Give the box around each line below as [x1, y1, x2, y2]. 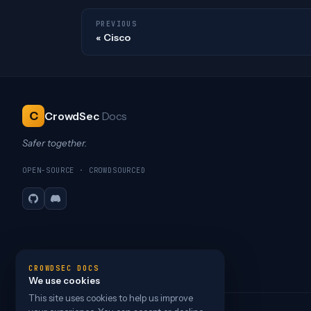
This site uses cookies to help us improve [28, 292, 194, 303]
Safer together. [22, 137, 87, 149]
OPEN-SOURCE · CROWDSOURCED [22, 165, 146, 176]
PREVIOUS [96, 19, 137, 29]
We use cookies [28, 274, 101, 286]
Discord [54, 199, 92, 212]
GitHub [32, 199, 65, 212]
